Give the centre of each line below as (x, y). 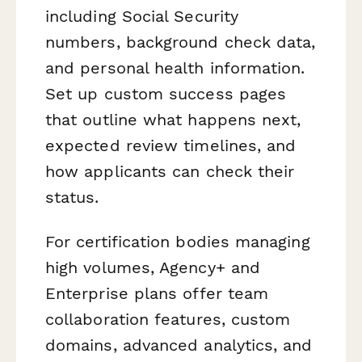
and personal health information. (175, 67)
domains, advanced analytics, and (179, 345)
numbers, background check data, (181, 42)
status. (72, 197)
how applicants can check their (170, 171)
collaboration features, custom (168, 319)
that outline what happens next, (173, 119)
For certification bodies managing (178, 241)
